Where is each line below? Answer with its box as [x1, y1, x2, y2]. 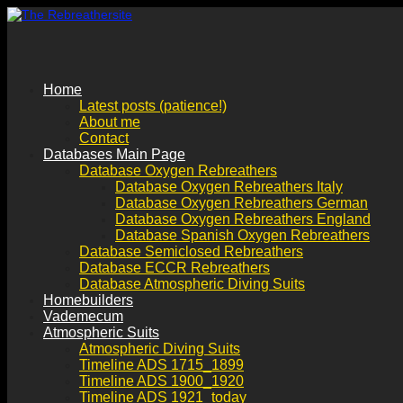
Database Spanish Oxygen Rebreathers [115, 228, 370, 243]
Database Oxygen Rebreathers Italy [115, 179, 343, 194]
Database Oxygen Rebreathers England [115, 211, 371, 227]
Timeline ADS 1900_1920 [79, 373, 244, 389]
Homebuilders [43, 292, 133, 308]
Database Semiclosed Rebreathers [79, 244, 303, 259]
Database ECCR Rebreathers [79, 260, 270, 275]
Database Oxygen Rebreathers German [115, 195, 368, 210]
